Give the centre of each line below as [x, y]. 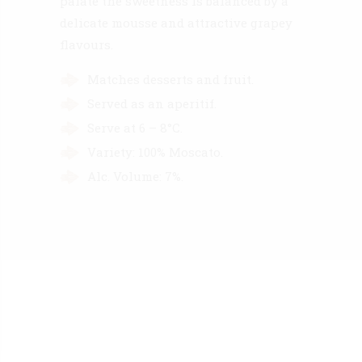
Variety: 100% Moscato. [155, 152]
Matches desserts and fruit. [170, 79]
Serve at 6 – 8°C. [135, 127]
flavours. [86, 44]
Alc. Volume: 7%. [135, 176]
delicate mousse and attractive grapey [176, 22]
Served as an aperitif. [152, 103]
